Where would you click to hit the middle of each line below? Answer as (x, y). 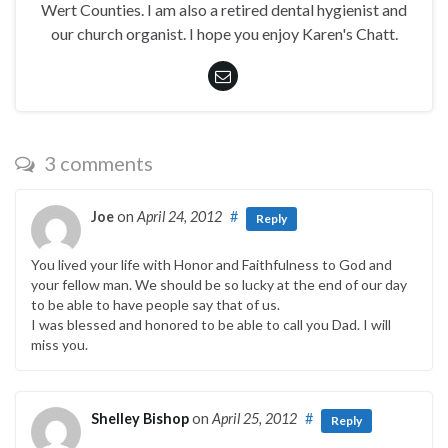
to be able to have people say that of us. (155, 305)
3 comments (96, 163)
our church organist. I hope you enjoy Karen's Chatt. (224, 34)
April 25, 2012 (254, 419)
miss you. (59, 345)
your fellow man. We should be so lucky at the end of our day (219, 285)
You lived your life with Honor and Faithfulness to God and (211, 265)
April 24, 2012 (179, 217)
